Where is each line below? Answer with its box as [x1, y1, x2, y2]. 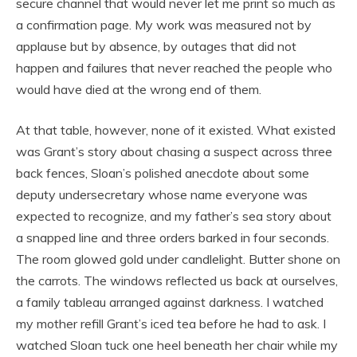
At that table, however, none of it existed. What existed [16, 122, 335, 139]
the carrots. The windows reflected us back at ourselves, [16, 273, 338, 289]
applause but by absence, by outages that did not [16, 38, 296, 55]
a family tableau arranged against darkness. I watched [16, 294, 324, 311]
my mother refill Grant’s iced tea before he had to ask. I [16, 316, 326, 332]
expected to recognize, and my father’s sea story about [16, 208, 331, 225]
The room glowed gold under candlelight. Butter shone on [16, 251, 340, 268]
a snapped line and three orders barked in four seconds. [16, 229, 329, 246]
